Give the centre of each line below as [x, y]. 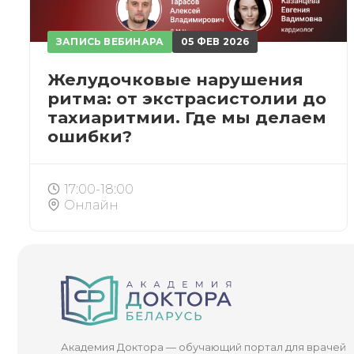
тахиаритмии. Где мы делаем [187, 118]
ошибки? [90, 137]
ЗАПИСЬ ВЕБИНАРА [110, 41]
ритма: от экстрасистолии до [187, 99]
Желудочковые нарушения [175, 80]
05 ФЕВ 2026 [215, 41]
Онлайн [91, 205]
